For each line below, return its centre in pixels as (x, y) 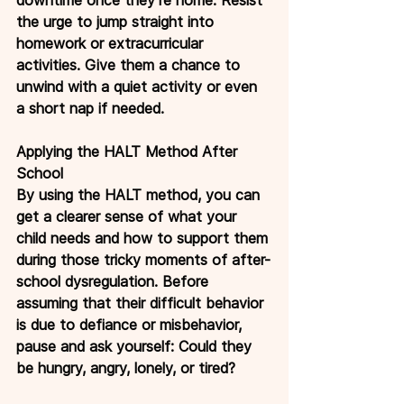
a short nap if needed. (90, 108)
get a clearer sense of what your (129, 216)
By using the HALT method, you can (140, 194)
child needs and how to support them (144, 238)
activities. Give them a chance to (130, 64)
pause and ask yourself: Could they (136, 346)
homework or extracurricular (112, 43)
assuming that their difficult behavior (142, 303)
